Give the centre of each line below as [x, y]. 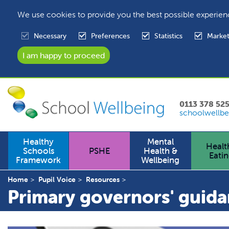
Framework [39, 160]
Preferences [110, 36]
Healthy [39, 142]
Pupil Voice [57, 180]
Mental [160, 142]
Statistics [168, 36]
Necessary [50, 36]
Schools [38, 151]
